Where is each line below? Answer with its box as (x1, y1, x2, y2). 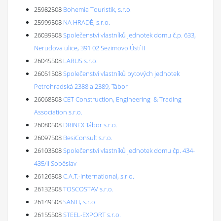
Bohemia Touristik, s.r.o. (63, 5, 132, 14)
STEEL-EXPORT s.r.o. (63, 210, 121, 219)
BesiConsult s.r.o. (63, 133, 112, 142)
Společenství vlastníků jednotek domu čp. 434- (63, 146, 195, 155)
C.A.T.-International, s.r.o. (63, 172, 134, 181)
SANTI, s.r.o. (63, 197, 97, 206)
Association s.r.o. (34, 108, 82, 116)
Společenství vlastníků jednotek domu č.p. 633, (63, 31, 196, 39)
